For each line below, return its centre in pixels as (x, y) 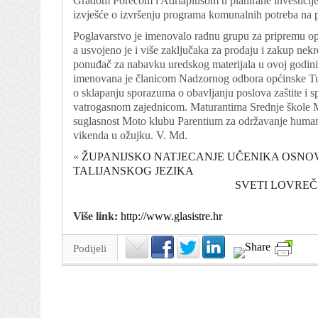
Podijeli (90, 248)
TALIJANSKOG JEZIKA (133, 171)
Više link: (97, 216)
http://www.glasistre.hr (171, 216)
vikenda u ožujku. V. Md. (130, 135)
